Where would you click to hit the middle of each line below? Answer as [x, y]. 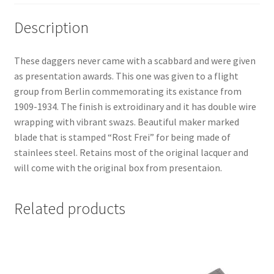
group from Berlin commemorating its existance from [128, 91]
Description [51, 28]
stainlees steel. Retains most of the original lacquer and [131, 152]
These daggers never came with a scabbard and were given [135, 60]
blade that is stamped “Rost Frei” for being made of [122, 137]
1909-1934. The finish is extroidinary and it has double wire [135, 106]
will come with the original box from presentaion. [118, 167]
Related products [69, 208]
